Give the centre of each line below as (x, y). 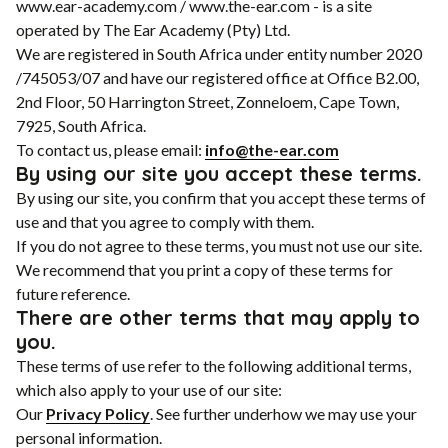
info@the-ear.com (272, 149)
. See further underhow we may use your (283, 413)
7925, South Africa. (81, 125)
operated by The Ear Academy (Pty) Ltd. (153, 29)
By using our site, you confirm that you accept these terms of (221, 197)
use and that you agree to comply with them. (165, 221)
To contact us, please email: (110, 149)
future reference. (73, 293)
